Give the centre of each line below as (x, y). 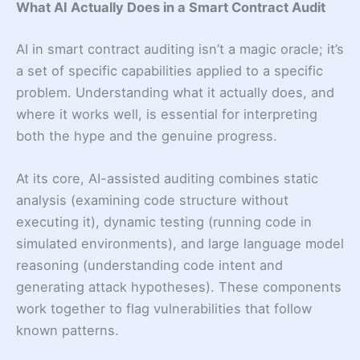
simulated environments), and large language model (180, 244)
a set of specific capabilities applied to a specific (170, 71)
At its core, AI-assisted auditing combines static (167, 179)
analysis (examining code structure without (152, 200)
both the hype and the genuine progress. (147, 136)
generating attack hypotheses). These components (179, 287)
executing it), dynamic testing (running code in (164, 222)
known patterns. (67, 331)
